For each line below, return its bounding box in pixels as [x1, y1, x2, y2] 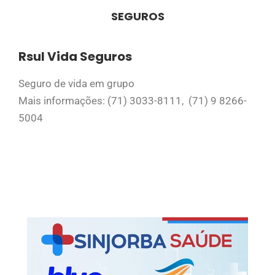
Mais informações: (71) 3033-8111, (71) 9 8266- [18, 95, 247, 107]
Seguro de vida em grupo [18, 77, 134, 90]
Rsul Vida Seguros [18, 48, 132, 66]
